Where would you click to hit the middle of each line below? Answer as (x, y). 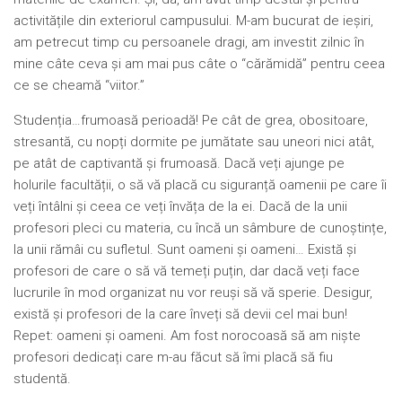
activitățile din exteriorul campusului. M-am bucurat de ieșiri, (193, 20)
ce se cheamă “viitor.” (79, 85)
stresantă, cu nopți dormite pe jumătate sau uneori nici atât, (194, 141)
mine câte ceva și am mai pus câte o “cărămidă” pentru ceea (199, 63)
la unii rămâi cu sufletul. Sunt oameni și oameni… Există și (185, 249)
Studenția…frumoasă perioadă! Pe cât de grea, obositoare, (191, 120)
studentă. (42, 378)
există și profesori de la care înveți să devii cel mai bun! (180, 314)
